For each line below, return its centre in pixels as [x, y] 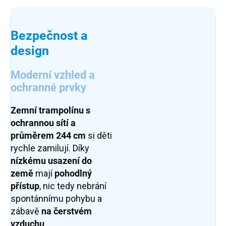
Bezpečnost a [49, 36]
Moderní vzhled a [53, 75]
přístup [25, 186]
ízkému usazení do [54, 161]
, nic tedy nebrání [73, 186]
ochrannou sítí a [43, 123]
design [30, 51]
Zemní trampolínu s [50, 110]
